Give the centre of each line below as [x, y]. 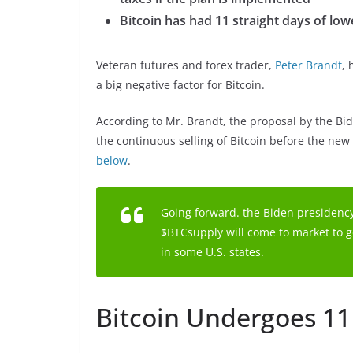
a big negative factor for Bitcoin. [180, 85]
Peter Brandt [308, 65]
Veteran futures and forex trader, [186, 65]
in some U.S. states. [212, 252]
